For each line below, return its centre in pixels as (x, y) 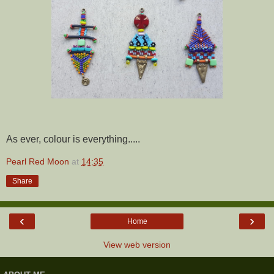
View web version (137, 245)
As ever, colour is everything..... (73, 139)
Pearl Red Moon (38, 162)
